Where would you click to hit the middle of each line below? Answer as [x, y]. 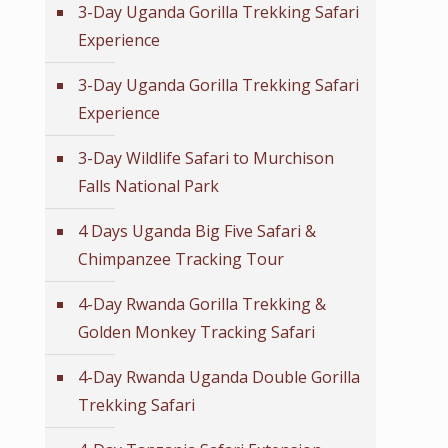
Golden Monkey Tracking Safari [196, 332]
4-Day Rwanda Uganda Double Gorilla [219, 377]
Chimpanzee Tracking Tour [181, 259]
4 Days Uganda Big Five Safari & [197, 231]
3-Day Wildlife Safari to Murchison [206, 158]
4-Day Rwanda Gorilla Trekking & [202, 304]
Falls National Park [148, 186]
